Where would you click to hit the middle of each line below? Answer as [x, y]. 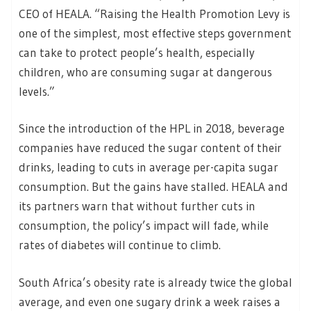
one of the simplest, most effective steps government [155, 33]
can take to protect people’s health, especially [137, 52]
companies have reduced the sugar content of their [150, 148]
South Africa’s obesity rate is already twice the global [155, 282]
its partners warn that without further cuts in [137, 206]
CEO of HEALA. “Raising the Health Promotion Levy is [154, 13]
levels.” [37, 91]
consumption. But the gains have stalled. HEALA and [153, 187]
